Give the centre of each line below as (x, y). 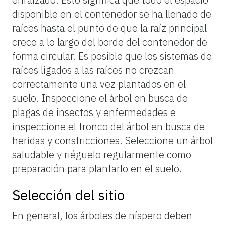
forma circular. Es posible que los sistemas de (112, 56)
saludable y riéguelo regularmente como (102, 154)
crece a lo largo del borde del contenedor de (110, 42)
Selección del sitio (68, 195)
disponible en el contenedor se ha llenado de (112, 14)
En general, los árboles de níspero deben (102, 215)
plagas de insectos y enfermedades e (94, 112)
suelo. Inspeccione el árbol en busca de (100, 98)
